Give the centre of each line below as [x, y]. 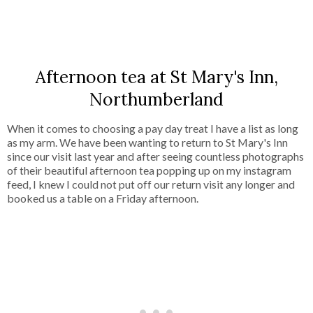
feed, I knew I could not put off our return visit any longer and [151, 184]
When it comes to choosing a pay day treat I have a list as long [153, 129]
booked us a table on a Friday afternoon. [103, 198]
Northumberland [156, 100]
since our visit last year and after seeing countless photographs [155, 156]
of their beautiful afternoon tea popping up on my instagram [149, 170]
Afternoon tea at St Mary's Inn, [156, 77]
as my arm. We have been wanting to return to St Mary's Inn [147, 143]
